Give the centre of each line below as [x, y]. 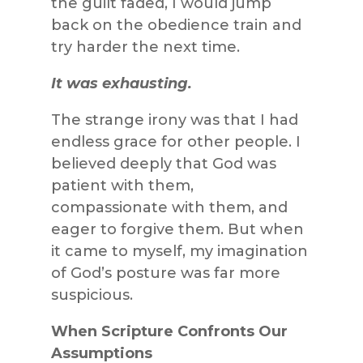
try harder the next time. [145, 47]
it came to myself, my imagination [179, 251]
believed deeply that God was [163, 163]
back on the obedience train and [176, 25]
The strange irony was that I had [174, 120]
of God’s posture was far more [165, 273]
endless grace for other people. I [175, 141]
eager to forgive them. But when [177, 229]
